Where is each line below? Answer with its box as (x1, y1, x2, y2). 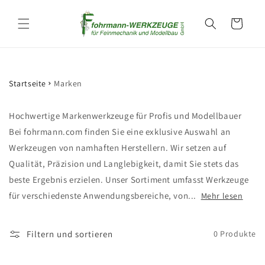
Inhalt (17, 18, 43, 30)
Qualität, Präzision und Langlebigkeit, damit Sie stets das (9, 157, 239, 169)
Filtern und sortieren (27, 228, 113, 240)
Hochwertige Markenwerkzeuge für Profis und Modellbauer (9, 109, 242, 121)
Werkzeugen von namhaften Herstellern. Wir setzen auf (9, 141, 227, 153)
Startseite (9, 78, 46, 89)
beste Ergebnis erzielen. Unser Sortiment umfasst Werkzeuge (9, 173, 249, 185)
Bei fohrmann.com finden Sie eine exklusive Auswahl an (9, 125, 231, 137)
